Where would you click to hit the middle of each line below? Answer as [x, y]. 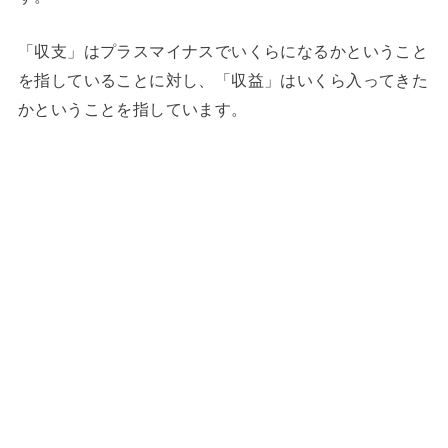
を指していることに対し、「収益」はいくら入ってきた [223, 80]
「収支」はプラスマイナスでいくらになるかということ [223, 51]
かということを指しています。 [132, 109]
